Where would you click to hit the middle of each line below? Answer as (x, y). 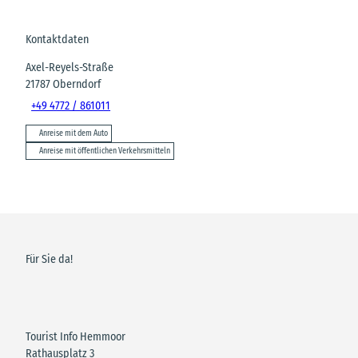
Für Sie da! (49, 259)
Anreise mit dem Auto (74, 134)
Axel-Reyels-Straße (70, 68)
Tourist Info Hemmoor (76, 336)
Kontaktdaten (57, 40)
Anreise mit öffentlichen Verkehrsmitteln (105, 151)
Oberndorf (77, 85)
